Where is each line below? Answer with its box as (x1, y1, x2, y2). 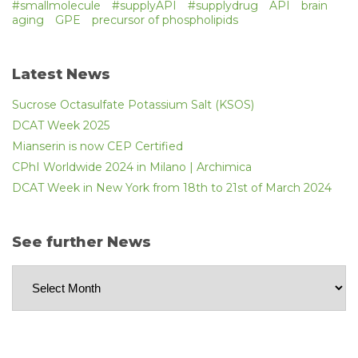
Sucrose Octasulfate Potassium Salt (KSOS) (12, 97, 254, 112)
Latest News (12, 65, 110, 83)
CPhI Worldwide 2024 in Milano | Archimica (12, 159, 252, 174)
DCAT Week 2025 (12, 117, 109, 133)
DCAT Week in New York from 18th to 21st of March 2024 (12, 180, 332, 195)
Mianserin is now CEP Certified (12, 138, 183, 153)
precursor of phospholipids (92, 12, 238, 27)
